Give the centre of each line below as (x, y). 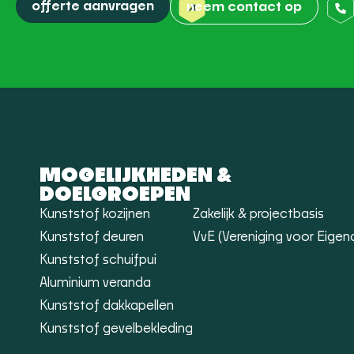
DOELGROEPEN (115, 195)
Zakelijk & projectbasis (258, 214)
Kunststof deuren (92, 237)
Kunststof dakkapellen (107, 306)
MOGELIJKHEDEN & (136, 176)
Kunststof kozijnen (95, 214)
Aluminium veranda (95, 283)
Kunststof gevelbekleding (116, 329)
